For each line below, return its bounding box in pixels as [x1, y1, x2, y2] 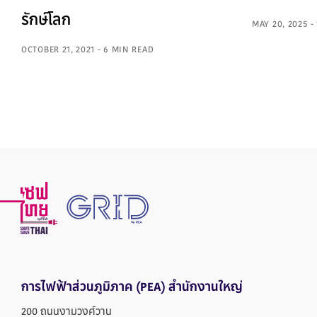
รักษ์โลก [21, 13, 71, 28]
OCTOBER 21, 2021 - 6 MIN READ [21, 45, 154, 54]
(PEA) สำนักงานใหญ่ [136, 282, 243, 294]
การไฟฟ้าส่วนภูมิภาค [21, 282, 136, 294]
